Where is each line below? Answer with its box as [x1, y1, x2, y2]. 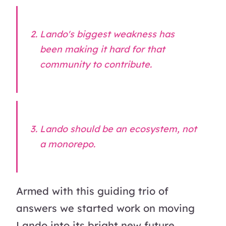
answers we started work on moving [16, 201, 195, 214]
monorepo [48, 138, 94, 150]
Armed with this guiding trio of [16, 184, 168, 197]
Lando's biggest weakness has [40, 28, 175, 40]
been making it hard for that [40, 43, 165, 55]
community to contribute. [40, 58, 152, 70]
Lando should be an [40, 123, 130, 135]
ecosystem [129, 123, 178, 135]
